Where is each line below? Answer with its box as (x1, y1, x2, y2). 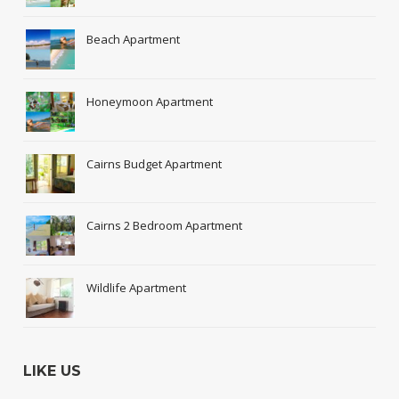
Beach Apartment (86, 31, 181, 48)
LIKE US (23, 362, 82, 379)
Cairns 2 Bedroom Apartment (86, 217, 243, 234)
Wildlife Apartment (86, 279, 187, 296)
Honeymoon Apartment (86, 93, 214, 110)
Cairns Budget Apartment (86, 155, 223, 172)
